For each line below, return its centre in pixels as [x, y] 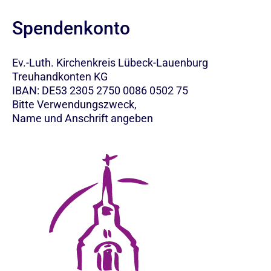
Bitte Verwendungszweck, [76, 105]
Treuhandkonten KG [60, 77]
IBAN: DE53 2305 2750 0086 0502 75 [100, 91]
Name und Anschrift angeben [83, 119]
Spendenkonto [71, 28]
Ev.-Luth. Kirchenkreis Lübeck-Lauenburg [110, 63]
